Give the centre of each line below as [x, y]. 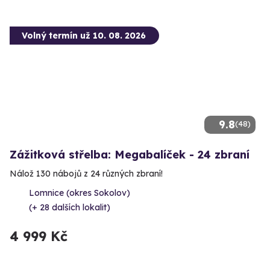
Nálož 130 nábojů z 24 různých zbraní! [86, 173]
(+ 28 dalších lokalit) [70, 207]
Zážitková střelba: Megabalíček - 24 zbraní [130, 154]
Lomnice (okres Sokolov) [80, 193]
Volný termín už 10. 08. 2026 [84, 35]
